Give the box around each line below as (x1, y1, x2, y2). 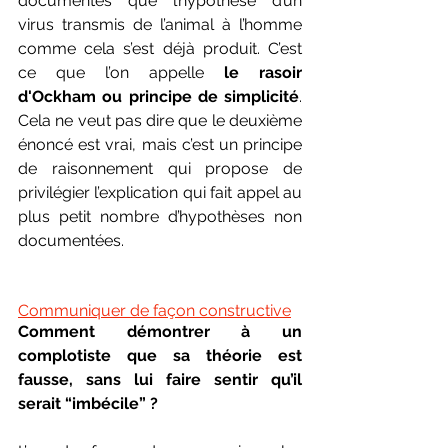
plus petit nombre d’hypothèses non (18, 206, 302, 226)
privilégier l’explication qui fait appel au (18, 182, 302, 202)
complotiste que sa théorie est (18, 345, 302, 365)
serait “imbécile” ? (18, 393, 162, 413)
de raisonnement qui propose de (18, 158, 302, 178)
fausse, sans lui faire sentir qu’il (18, 369, 302, 389)
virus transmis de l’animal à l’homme (18, 14, 302, 34)
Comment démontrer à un (18, 321, 302, 341)
